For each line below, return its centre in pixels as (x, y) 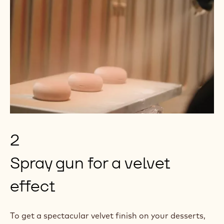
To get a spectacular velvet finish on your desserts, (108, 216)
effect (33, 186)
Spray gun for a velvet (90, 163)
